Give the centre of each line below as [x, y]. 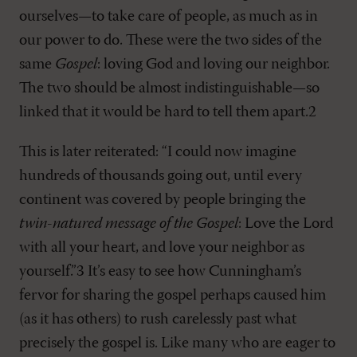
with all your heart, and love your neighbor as [162, 248]
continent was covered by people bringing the [163, 200]
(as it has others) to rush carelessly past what [158, 320]
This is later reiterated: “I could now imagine [158, 152]
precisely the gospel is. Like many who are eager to [177, 343]
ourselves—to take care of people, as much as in [169, 17]
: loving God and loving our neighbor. [214, 65]
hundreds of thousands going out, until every [161, 176]
